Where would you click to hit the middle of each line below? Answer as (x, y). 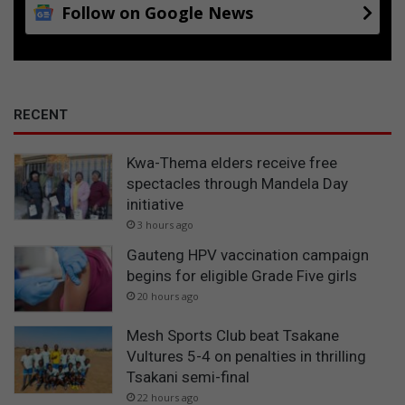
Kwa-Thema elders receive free (232, 162)
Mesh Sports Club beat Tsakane (233, 336)
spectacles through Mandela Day (237, 183)
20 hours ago (168, 296)
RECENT (41, 114)
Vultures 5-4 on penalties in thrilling (246, 357)
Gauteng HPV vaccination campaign (248, 254)
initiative (155, 204)
